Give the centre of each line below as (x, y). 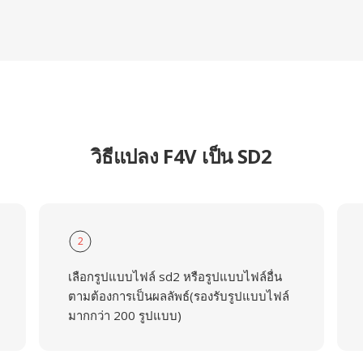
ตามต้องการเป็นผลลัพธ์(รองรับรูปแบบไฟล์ (178, 296)
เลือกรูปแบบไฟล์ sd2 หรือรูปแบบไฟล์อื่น (175, 276)
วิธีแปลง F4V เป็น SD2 (181, 156)
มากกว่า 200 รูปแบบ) (124, 315)
